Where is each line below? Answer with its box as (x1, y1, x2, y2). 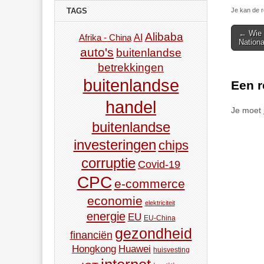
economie (87, 194, 143, 208)
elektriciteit (144, 199, 175, 207)
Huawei (118, 243, 151, 255)
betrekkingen (98, 61, 164, 74)
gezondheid (114, 225, 192, 242)
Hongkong (72, 243, 116, 255)
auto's (80, 45, 114, 60)
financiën (70, 229, 113, 242)
